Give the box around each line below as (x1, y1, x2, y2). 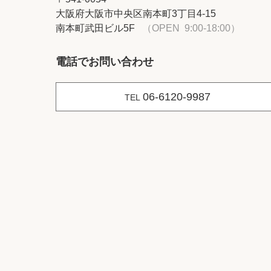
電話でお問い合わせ (56, 55, 154, 68)
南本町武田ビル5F (56, 22, 135, 33)
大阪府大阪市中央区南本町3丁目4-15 (56, 8, 216, 19)
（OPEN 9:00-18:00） (142, 22, 240, 33)
